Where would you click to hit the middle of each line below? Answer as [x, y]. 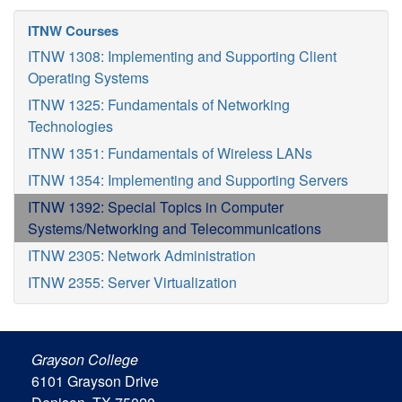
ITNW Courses [73, 31]
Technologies [70, 126]
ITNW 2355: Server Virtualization [132, 282]
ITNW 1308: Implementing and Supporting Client [182, 56]
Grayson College [85, 359]
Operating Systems [88, 78]
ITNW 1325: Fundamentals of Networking [159, 105]
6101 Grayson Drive [95, 381]
